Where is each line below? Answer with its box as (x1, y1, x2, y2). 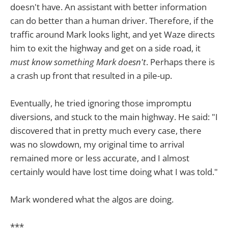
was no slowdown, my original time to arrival (10, 138, 184, 150)
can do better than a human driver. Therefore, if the (10, 14, 214, 26)
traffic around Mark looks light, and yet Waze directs (10, 28, 215, 40)
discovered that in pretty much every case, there (10, 124, 202, 136)
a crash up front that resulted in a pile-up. (10, 69, 172, 81)
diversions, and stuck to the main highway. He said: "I (10, 110, 218, 123)
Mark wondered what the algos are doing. (10, 193, 174, 206)
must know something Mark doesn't (10, 55, 146, 68)
